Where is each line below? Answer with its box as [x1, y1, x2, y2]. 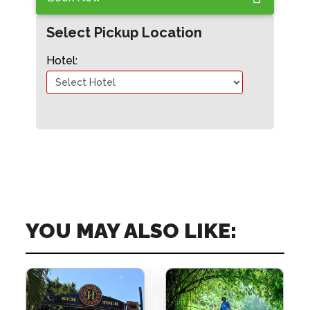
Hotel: [46, 54, 78, 67]
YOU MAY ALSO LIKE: [26, 219, 237, 243]
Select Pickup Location [46, 24, 203, 41]
